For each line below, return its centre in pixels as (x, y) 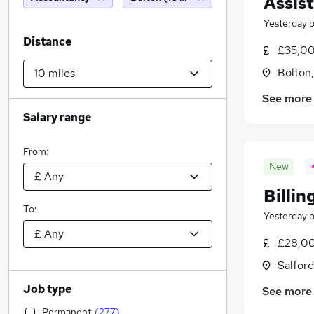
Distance (47, 42)
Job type (47, 289)
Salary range (57, 117)
